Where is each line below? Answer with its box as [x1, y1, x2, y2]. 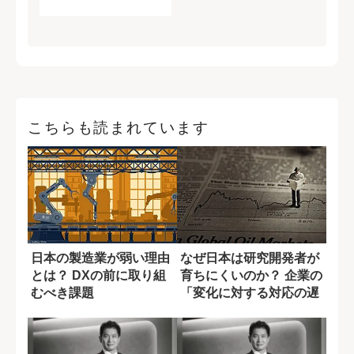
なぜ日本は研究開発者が [180, 250, 319, 265]
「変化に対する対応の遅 [180, 285, 319, 299]
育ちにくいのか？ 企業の [180, 268, 322, 282]
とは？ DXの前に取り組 [31, 268, 166, 282]
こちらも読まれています [28, 119, 209, 136]
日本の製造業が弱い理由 [31, 250, 170, 265]
